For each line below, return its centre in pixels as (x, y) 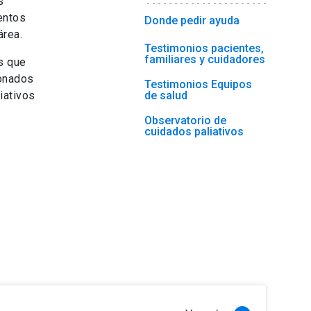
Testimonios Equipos (198, 85)
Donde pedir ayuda (192, 21)
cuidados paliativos (194, 132)
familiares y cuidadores (205, 60)
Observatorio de (185, 121)
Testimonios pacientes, (204, 49)
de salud (166, 96)
